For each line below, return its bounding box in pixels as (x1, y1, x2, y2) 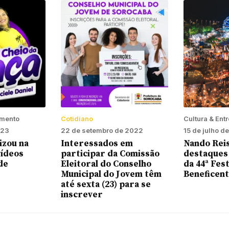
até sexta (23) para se (61, 179, 151, 191)
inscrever (61, 189, 103, 201)
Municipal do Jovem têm (61, 169, 162, 180)
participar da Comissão (61, 148, 159, 160)
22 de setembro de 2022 (61, 126, 143, 135)
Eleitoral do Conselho (61, 158, 151, 170)
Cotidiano (61, 114, 93, 123)
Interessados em (61, 138, 133, 150)
